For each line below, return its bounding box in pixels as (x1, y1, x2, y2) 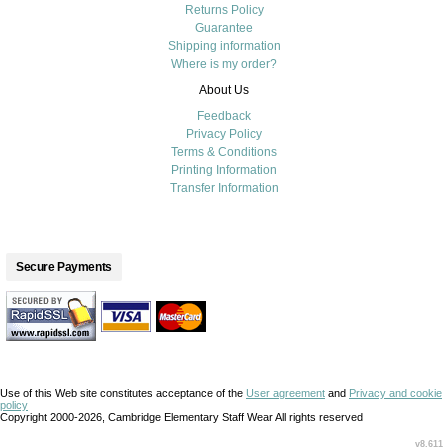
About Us (199, 82, 249, 97)
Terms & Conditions (171, 144, 277, 159)
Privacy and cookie (349, 386, 442, 399)
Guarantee (195, 20, 253, 35)
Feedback (197, 108, 251, 123)
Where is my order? (171, 56, 277, 71)
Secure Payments (16, 259, 112, 274)
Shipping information (167, 38, 281, 53)
